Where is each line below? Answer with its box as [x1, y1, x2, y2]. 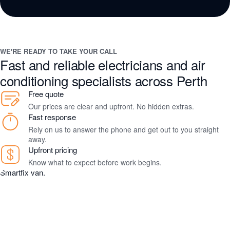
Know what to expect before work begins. [28, 157, 162, 167]
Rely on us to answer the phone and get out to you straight [28, 124, 219, 135]
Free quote [28, 88, 64, 99]
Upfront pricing [28, 144, 77, 155]
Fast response [28, 111, 76, 122]
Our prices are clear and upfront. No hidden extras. [28, 101, 194, 111]
